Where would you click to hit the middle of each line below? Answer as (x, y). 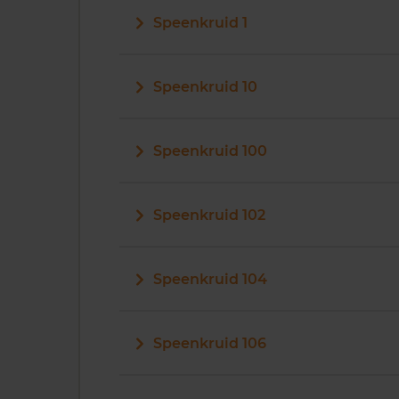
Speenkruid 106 (210, 343)
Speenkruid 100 (210, 151)
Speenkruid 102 (209, 215)
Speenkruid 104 (210, 279)
